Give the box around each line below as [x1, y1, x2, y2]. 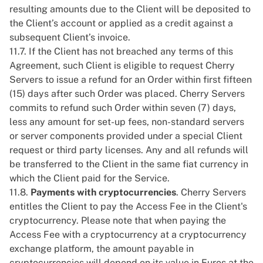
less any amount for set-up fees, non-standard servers [9, 116, 244, 127]
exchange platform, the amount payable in [9, 243, 194, 254]
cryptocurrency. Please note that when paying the [9, 215, 226, 226]
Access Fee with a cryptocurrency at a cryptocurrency [9, 229, 247, 240]
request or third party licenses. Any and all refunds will [9, 144, 248, 156]
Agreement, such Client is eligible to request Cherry [9, 60, 235, 71]
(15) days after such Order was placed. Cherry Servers [9, 88, 245, 99]
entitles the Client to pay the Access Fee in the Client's [9, 201, 247, 212]
